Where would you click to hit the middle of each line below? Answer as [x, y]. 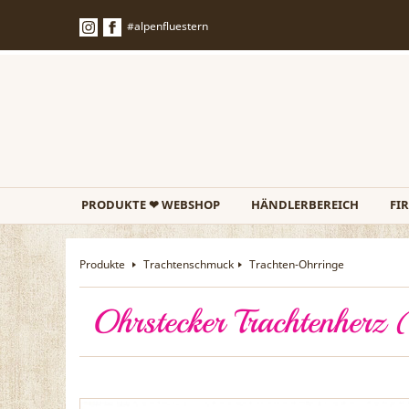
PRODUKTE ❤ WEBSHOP [151, 204]
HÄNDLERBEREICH [305, 204]
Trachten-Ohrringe [297, 264]
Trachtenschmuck [189, 264]
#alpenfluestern [168, 26]
